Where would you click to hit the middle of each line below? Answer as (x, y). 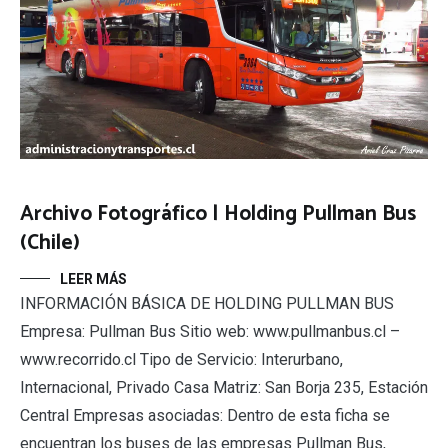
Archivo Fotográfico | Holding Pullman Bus (218, 214)
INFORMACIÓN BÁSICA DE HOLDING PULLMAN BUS (207, 303)
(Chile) (50, 243)
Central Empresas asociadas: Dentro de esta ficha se (205, 415)
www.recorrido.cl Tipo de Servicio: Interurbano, (181, 359)
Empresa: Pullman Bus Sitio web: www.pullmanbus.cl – (210, 331)
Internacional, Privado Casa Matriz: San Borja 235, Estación (224, 387)
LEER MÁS (93, 279)
